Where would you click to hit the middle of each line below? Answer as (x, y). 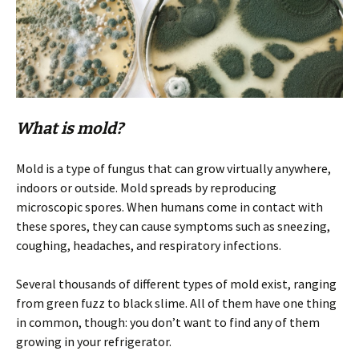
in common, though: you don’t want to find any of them (168, 322)
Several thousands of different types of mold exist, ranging (176, 283)
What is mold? (70, 128)
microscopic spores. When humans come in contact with (169, 206)
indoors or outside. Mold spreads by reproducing (146, 187)
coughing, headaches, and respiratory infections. (149, 245)
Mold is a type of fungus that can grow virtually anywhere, (173, 168)
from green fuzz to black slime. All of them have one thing (176, 303)
